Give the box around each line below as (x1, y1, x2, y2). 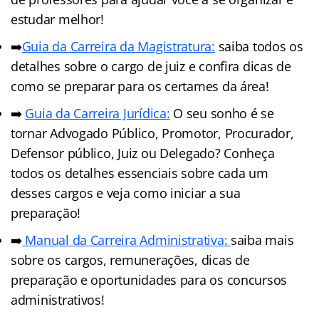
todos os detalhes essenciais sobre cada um (11, 164, 268, 182)
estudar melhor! (11, 10, 104, 28)
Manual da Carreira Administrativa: (21, 231, 231, 249)
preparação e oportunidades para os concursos (11, 271, 288, 288)
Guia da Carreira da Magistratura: (21, 37, 215, 55)
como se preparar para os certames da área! (11, 77, 269, 95)
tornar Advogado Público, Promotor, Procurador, (11, 124, 294, 142)
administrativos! (11, 291, 105, 308)
